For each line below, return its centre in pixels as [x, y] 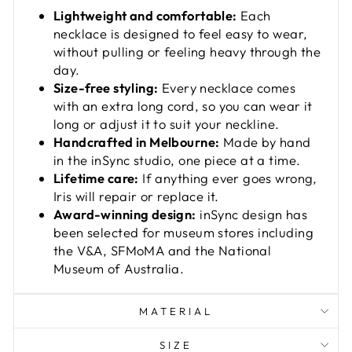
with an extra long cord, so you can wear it [183, 106]
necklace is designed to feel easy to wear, [181, 34]
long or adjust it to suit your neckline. [167, 124]
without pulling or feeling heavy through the [187, 52]
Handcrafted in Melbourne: [137, 142]
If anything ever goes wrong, [228, 178]
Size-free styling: [106, 88]
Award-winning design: [125, 214]
